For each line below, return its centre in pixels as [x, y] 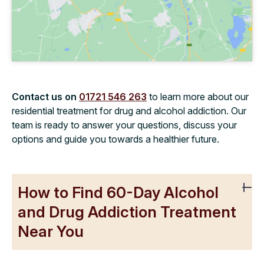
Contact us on [45, 96]
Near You [51, 231]
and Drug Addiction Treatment [127, 212]
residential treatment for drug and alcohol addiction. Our [129, 110]
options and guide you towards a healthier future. [115, 139]
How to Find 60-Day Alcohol [118, 192]
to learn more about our [198, 96]
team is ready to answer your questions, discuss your [124, 125]
